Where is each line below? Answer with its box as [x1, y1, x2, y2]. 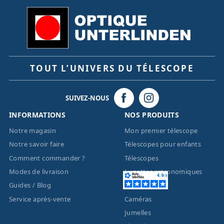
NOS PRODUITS [124, 109, 179, 119]
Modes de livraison [8, 166, 69, 176]
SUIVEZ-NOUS [65, 93, 109, 102]
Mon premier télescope [124, 125, 198, 135]
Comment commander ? [8, 153, 85, 162]
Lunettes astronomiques [124, 166, 202, 176]
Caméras [124, 194, 152, 203]
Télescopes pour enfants [124, 139, 201, 149]
